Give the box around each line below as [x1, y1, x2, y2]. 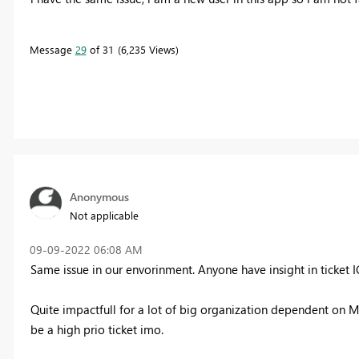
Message [29, 42, 75, 57]
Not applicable [69, 208, 139, 223]
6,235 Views [120, 42, 175, 57]
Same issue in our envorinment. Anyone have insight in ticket [30, 261, 353, 278]
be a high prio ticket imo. [30, 321, 163, 338]
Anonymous [69, 189, 129, 205]
